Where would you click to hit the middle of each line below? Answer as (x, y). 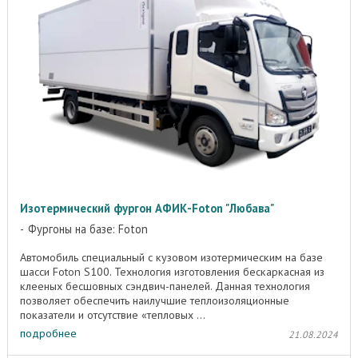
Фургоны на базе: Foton (88, 229)
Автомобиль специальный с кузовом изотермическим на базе (171, 258)
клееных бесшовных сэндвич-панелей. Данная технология (165, 286)
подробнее (48, 333)
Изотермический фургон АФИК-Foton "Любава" (147, 209)
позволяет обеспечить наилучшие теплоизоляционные (155, 301)
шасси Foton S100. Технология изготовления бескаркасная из (172, 272)
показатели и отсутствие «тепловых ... (113, 315)
